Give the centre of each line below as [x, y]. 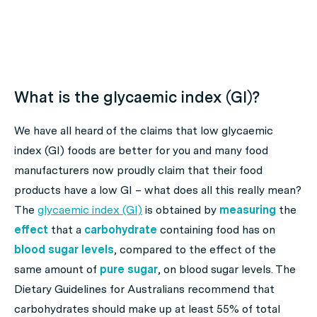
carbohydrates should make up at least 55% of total [147, 309]
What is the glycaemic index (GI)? [137, 97]
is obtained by [181, 210]
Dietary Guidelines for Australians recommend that [144, 289]
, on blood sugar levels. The [227, 269]
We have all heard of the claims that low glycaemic [144, 131]
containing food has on [218, 230]
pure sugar [129, 269]
